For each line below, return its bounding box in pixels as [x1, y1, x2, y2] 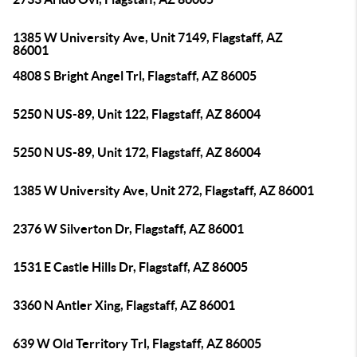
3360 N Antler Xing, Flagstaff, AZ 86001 [13, 298, 235, 312]
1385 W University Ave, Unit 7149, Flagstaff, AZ [13, 30, 283, 45]
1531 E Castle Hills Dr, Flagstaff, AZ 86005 [13, 260, 248, 274]
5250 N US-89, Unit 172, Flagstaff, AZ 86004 [13, 145, 261, 159]
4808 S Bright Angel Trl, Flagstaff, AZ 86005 [13, 69, 257, 83]
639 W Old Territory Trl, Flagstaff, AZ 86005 [13, 336, 261, 351]
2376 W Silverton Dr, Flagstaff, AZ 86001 [13, 222, 244, 236]
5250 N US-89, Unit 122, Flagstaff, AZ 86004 [13, 107, 261, 121]
